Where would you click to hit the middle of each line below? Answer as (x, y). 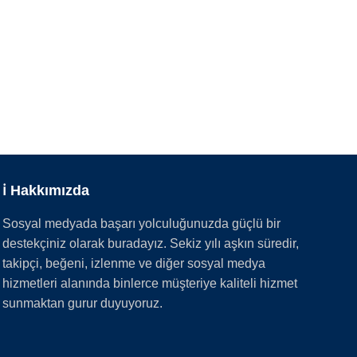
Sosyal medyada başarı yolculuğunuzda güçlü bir (141, 224)
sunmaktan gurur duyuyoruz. (82, 304)
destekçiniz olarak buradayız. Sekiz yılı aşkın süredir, (150, 244)
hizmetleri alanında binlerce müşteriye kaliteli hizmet (149, 284)
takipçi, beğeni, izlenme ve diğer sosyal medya (133, 264)
